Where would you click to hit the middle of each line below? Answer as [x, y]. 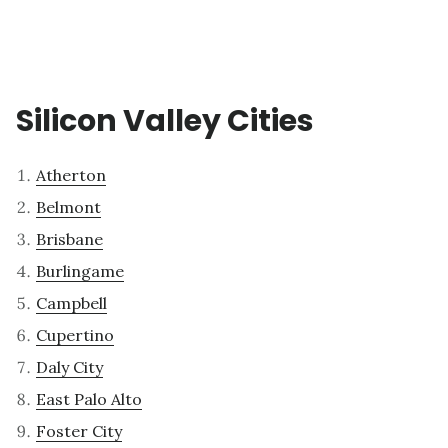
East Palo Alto [89, 399]
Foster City [79, 431]
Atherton [71, 175]
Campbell [71, 303]
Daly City [69, 367]
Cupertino [75, 335]
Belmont [68, 207]
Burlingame [80, 271]
